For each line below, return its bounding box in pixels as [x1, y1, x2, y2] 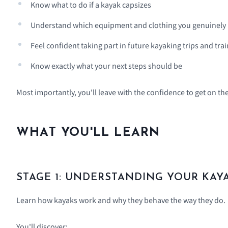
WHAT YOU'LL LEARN [16, 127, 160, 139]
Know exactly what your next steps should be [31, 61, 182, 71]
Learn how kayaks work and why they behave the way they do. [16, 195, 225, 206]
